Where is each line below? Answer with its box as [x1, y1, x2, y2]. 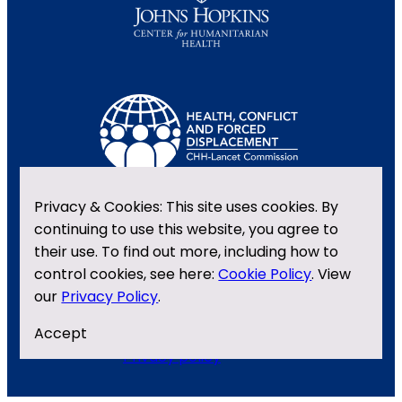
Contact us [122, 310, 209, 331]
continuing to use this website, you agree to [34, 219, 339, 240]
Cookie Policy [218, 264, 312, 284]
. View [311, 264, 352, 284]
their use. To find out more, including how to [34, 241, 339, 262]
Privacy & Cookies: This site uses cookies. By [34, 197, 339, 217]
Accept [34, 323, 88, 344]
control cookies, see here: [34, 264, 219, 284]
